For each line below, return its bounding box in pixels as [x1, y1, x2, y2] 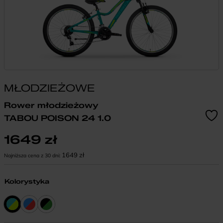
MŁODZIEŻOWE [4, 82, 95, 94]
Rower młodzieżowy [4, 100, 99, 110]
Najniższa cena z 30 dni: [4, 152, 62, 159]
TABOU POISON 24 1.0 [4, 113, 111, 123]
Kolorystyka [4, 177, 49, 185]
